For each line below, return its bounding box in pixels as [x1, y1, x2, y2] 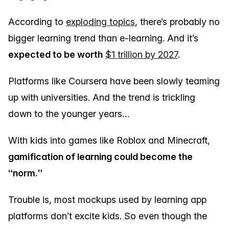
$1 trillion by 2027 [105, 49, 178, 60]
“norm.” [8, 168, 42, 178]
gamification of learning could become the [8, 151, 193, 162]
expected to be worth [8, 49, 103, 60]
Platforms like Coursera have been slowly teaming [8, 76, 220, 86]
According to [8, 16, 66, 27]
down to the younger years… [8, 108, 129, 119]
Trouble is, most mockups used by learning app [8, 194, 207, 205]
